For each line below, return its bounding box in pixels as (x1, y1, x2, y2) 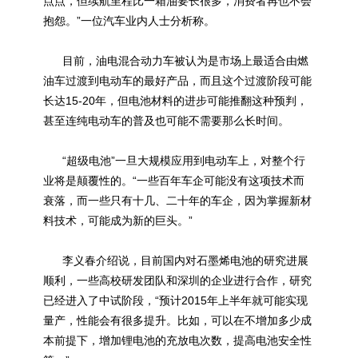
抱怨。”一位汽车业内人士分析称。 (43, 14, 215, 27)
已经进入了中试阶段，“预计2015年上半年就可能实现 (43, 294, 308, 307)
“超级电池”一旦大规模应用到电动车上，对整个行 (43, 154, 305, 167)
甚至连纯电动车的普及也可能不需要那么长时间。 (43, 114, 289, 127)
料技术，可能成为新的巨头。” (43, 214, 193, 227)
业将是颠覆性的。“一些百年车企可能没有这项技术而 (43, 174, 304, 187)
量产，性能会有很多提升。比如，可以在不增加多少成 (43, 314, 312, 327)
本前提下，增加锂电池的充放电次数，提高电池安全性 (43, 334, 312, 347)
